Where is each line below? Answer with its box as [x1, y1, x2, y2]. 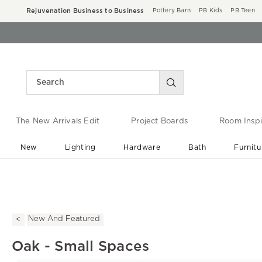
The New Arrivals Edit [15, 118, 100, 126]
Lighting [64, 143, 96, 151]
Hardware [123, 143, 161, 151]
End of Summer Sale [94, 167, 178, 175]
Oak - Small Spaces [12, 239, 150, 254]
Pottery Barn [152, 8, 191, 13]
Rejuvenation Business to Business [26, 8, 144, 14]
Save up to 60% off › [102, 178, 170, 185]
